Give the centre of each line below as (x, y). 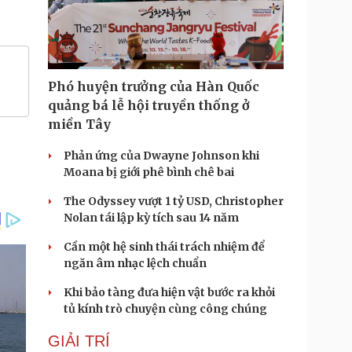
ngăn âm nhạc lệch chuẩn (135, 263)
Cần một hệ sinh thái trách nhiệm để (164, 247)
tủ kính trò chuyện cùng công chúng (165, 309)
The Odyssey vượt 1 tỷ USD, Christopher (174, 201)
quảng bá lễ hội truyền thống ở (149, 105)
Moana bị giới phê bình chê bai (149, 172)
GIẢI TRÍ (79, 341)
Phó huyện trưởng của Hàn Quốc (154, 86)
